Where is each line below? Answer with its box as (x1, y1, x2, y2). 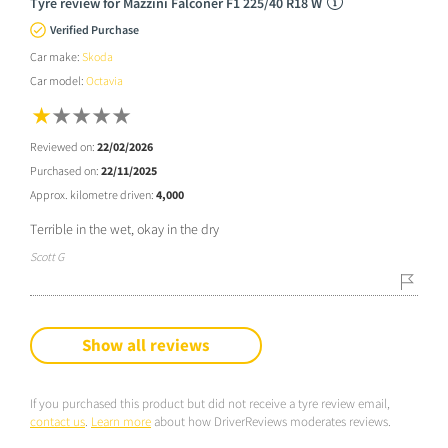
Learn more (91, 413, 151, 431)
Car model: (30, 73, 86, 89)
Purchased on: (30, 163, 101, 179)
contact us (30, 413, 85, 431)
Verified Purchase (50, 22, 139, 38)
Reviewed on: (30, 139, 97, 155)
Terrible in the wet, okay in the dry (30, 220, 219, 239)
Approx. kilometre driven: (30, 187, 156, 203)
